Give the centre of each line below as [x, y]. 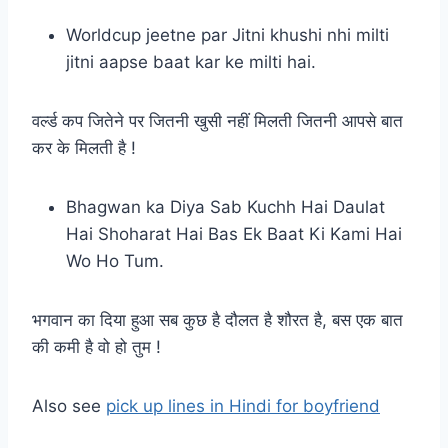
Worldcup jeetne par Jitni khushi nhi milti [227, 34]
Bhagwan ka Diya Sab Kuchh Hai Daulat [225, 206]
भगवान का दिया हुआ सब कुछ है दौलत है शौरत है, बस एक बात [217, 319]
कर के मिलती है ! [84, 147]
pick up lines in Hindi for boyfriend [243, 405]
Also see [69, 405]
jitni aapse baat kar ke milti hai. [191, 61]
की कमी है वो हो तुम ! [96, 346]
